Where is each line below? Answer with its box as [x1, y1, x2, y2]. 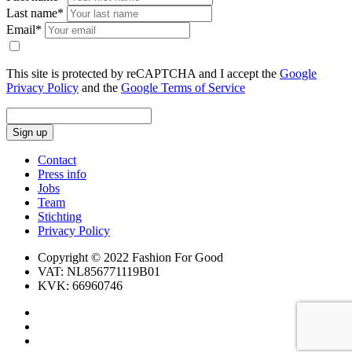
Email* [6, 23, 42, 37]
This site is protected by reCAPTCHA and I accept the [6, 67, 280, 81]
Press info [38, 167, 86, 181]
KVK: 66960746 [38, 279, 123, 293]
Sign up [13, 126, 47, 139]
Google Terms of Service [121, 81, 245, 95]
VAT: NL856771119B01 [38, 265, 160, 279]
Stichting [38, 210, 82, 224]
